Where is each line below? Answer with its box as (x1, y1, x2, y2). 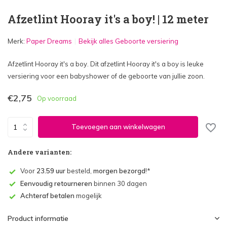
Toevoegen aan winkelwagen (71, 123, 165, 131)
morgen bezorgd (93, 167, 145, 175)
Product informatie (8, 214, 68, 223)
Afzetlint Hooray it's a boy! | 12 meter (8, 12, 209, 26)
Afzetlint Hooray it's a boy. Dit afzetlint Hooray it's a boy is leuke (8, 60, 204, 68)
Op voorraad (37, 94, 77, 102)
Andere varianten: (8, 147, 71, 157)
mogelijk (74, 192, 102, 200)
